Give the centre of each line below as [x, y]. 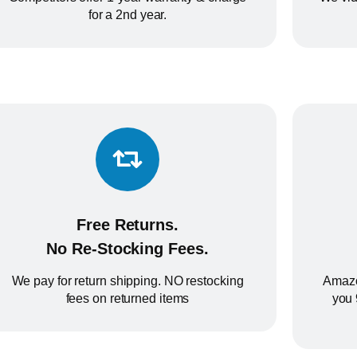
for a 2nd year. [127, 15]
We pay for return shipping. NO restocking [127, 280]
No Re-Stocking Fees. [127, 248]
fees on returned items [127, 298]
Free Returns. [127, 224]
